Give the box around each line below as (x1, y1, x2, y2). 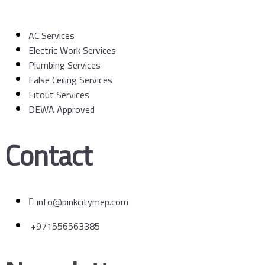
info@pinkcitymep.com (37, 193, 128, 211)
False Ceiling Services (28, 71, 112, 89)
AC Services (28, 27, 75, 45)
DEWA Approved (28, 101, 95, 119)
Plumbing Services (28, 56, 101, 75)
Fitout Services (28, 86, 89, 104)
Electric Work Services (28, 41, 116, 60)
